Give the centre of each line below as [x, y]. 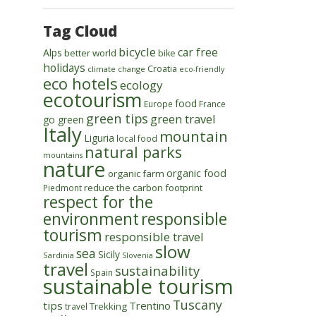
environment [91, 219]
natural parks [133, 152]
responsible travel [154, 237]
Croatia [162, 69]
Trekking [108, 306]
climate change [116, 69]
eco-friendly [202, 69]
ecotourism [92, 100]
